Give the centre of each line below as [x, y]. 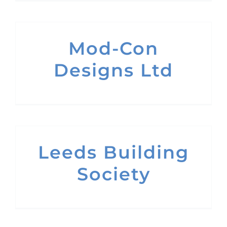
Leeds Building [113, 152]
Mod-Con [113, 48]
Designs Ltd [113, 70]
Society [113, 174]
